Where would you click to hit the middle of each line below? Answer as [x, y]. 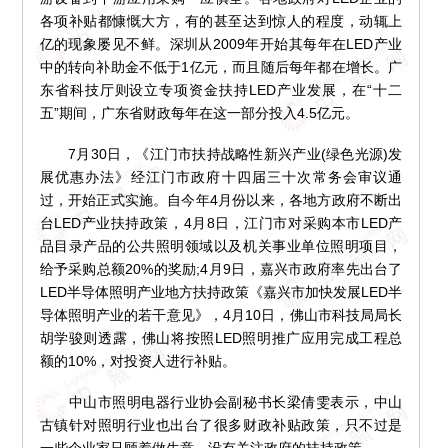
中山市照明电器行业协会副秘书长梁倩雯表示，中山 [221, 402]
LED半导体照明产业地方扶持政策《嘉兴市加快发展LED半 [221, 292]
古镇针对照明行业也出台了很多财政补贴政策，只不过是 [221, 425]
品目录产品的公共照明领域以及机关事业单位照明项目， [221, 246]
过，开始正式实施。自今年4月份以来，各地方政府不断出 [221, 200]
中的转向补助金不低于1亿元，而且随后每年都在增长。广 [221, 67]
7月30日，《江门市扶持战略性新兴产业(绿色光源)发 [221, 154]
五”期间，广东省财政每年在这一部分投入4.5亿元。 [199, 113]
